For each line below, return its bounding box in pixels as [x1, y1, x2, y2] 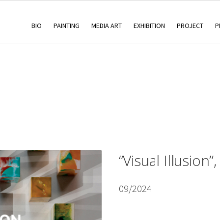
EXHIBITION [133, 21, 165, 30]
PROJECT [176, 21, 203, 30]
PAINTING [53, 21, 80, 30]
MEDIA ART [91, 21, 122, 30]
